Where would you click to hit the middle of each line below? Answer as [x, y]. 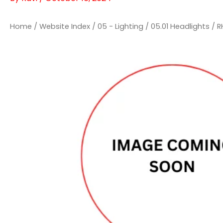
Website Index [65, 27]
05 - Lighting [120, 27]
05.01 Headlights [180, 27]
